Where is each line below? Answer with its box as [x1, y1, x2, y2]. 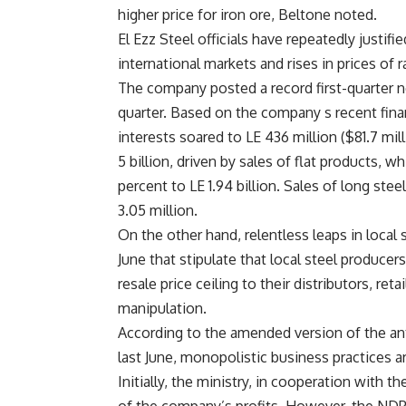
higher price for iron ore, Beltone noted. [118, 5, 377, 24]
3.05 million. [118, 201, 198, 220]
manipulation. [118, 299, 207, 318]
